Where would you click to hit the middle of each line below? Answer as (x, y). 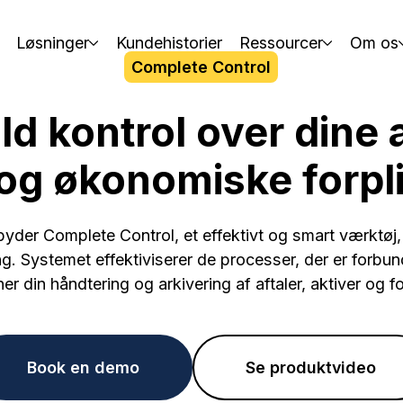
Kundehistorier (169, 42)
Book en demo (83, 367)
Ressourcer (282, 42)
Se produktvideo (311, 367)
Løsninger (52, 42)
